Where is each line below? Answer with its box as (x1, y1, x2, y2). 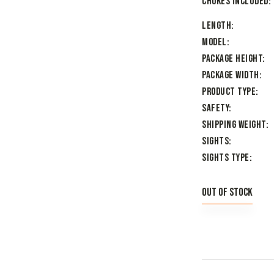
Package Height (202, 53, 262, 65)
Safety (202, 102, 229, 115)
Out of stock (202, 185, 253, 199)
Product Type (202, 86, 256, 98)
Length (202, 20, 231, 32)
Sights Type (202, 152, 250, 165)
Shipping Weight (202, 119, 266, 131)
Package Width (202, 69, 259, 82)
